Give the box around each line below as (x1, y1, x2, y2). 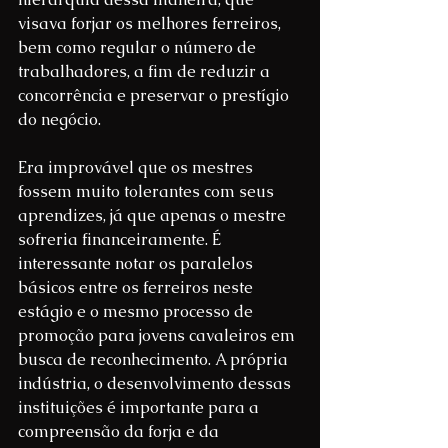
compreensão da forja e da (18, 421, 223, 443)
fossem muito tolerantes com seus (18, 181, 278, 203)
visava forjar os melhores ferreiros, (18, 13, 285, 35)
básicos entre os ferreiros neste (18, 277, 257, 299)
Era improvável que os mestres (18, 157, 257, 179)
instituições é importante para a (18, 397, 263, 419)
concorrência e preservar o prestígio (18, 85, 293, 107)
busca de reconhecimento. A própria (18, 349, 292, 371)
